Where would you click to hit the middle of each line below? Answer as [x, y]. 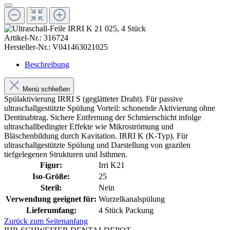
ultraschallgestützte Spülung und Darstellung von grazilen [97, 145]
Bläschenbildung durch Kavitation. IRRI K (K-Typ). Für [96, 136]
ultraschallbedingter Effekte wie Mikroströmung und [89, 127]
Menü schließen [46, 89]
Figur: [51, 165]
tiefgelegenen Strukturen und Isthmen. [66, 155]
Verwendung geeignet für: [51, 199]
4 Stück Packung [126, 210]
